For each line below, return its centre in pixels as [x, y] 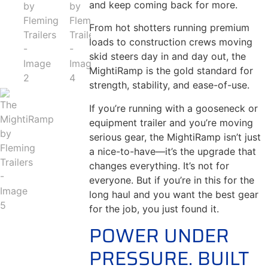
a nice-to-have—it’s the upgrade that [173, 151]
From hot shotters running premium [170, 28]
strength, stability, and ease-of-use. [170, 85]
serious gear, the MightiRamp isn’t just [175, 137]
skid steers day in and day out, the [168, 57]
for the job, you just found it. [154, 208]
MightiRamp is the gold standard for [171, 71]
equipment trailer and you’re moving [171, 122]
